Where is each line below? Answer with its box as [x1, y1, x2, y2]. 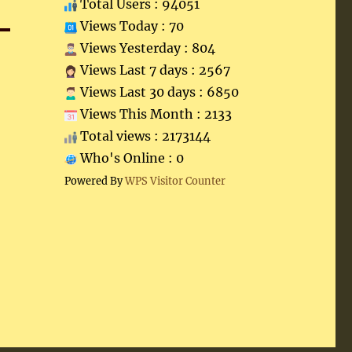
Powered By [64, 174, 125, 187]
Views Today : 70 [76, 18, 184, 34]
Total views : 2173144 [76, 128, 211, 144]
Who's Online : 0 [76, 150, 184, 166]
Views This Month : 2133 [76, 106, 232, 122]
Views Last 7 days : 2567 [76, 62, 230, 78]
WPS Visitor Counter [124, 174, 225, 187]
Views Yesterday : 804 [76, 40, 215, 56]
